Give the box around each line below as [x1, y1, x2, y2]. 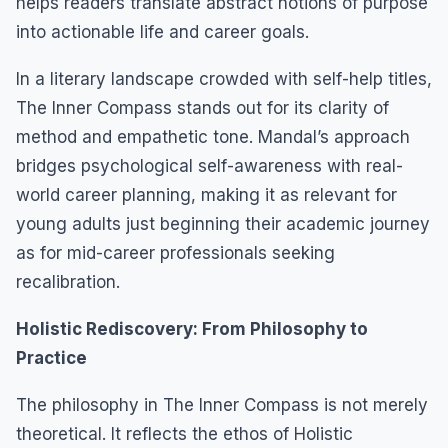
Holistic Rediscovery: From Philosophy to [16, 318, 368, 339]
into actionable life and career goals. [16, 21, 309, 42]
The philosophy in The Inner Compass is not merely [16, 394, 428, 415]
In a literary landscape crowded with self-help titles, [16, 68, 432, 89]
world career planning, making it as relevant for [16, 184, 397, 205]
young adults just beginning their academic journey [16, 213, 430, 234]
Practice [16, 347, 87, 368]
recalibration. [16, 271, 120, 292]
